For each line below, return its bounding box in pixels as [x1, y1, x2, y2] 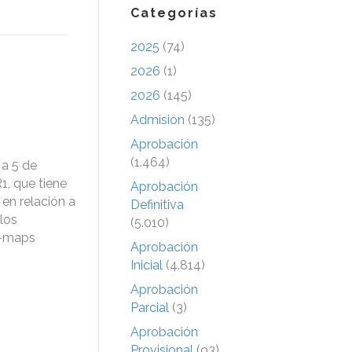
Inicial [130, 257, 163, 273]
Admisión [130, 112, 185, 127]
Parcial [130, 299, 169, 315]
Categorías [130, 5, 218, 20]
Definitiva [130, 196, 184, 212]
